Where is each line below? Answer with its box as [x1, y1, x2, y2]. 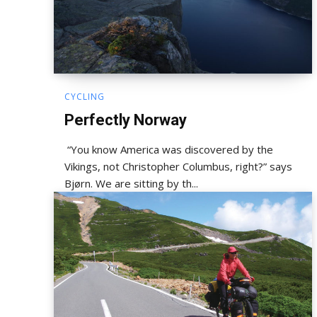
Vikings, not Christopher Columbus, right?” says [64, 158, 292, 173]
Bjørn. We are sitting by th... [96, 175, 198, 190]
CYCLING [64, 90, 105, 103]
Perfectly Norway [64, 110, 187, 129]
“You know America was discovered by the [64, 142, 273, 156]
